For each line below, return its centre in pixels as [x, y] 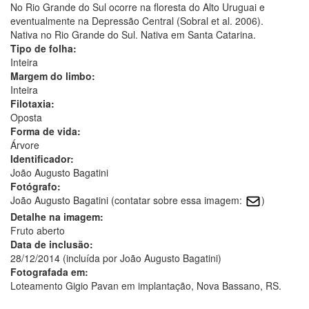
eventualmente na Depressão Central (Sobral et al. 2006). [137, 20]
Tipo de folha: [43, 48]
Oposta [26, 117]
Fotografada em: [49, 272]
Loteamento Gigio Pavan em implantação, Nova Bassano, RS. [146, 286]
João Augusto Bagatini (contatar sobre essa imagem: [128, 200]
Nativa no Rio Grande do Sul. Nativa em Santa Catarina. [133, 34]
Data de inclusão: [52, 245]
